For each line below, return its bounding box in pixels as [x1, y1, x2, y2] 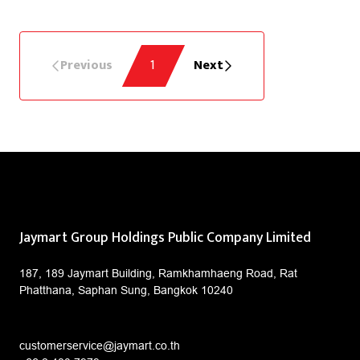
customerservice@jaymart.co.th [19, 338, 180, 352]
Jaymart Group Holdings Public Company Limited [19, 225, 311, 249]
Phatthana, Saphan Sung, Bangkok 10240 [19, 283, 233, 297]
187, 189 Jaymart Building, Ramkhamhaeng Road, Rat [19, 266, 297, 280]
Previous [60, 54, 112, 76]
